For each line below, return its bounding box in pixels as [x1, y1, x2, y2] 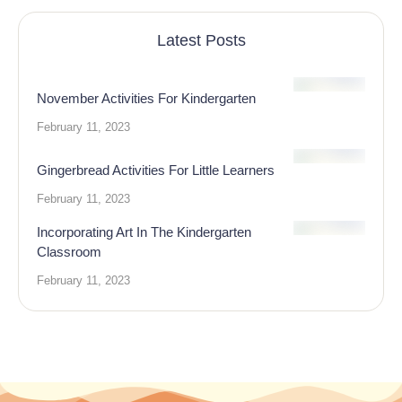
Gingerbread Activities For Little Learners [37, 162, 275, 178]
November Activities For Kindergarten [37, 91, 256, 106]
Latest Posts [156, 31, 246, 49]
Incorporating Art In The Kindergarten [37, 224, 251, 240]
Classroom [37, 244, 101, 259]
